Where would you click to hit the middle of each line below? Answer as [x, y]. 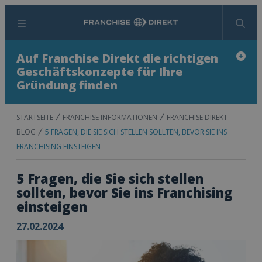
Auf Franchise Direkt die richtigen [117, 58]
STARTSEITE [35, 117]
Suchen [146, 28]
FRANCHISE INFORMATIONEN [110, 117]
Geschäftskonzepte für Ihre [99, 72]
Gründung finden [67, 85]
